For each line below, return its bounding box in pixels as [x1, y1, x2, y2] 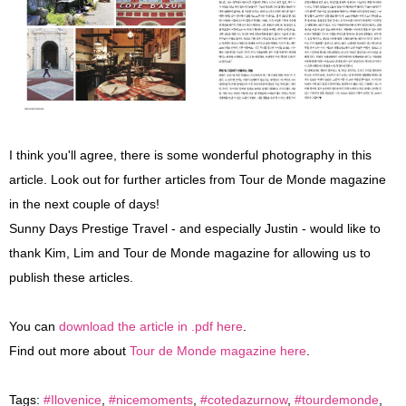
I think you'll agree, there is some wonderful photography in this [9, 149, 372, 163]
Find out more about [9, 344, 130, 359]
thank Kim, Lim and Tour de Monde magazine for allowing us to [9, 246, 371, 261]
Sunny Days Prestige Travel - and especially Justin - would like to [9, 222, 381, 237]
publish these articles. [9, 271, 133, 285]
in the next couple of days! [9, 198, 159, 212]
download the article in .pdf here [59, 320, 243, 334]
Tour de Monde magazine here [130, 344, 306, 359]
